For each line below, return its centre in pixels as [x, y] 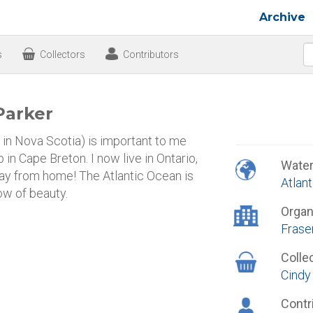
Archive [282, 17]
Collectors [63, 54]
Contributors [151, 54]
